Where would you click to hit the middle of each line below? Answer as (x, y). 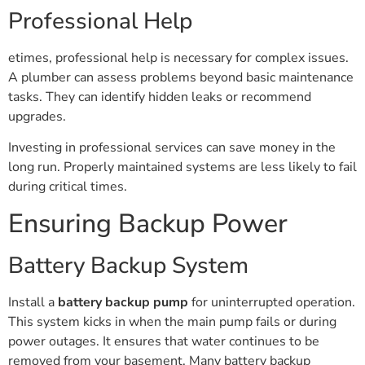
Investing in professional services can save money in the (172, 148)
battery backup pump (123, 302)
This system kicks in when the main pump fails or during (172, 321)
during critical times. (68, 187)
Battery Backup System (128, 265)
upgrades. (37, 116)
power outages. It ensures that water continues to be (164, 341)
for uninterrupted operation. (272, 302)
